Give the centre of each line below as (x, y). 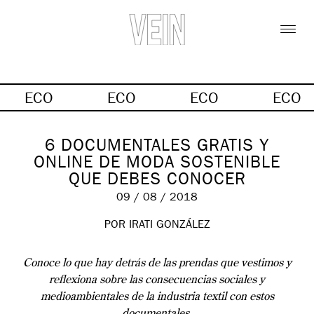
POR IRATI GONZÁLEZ (157, 225)
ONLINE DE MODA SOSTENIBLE (157, 164)
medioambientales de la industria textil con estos (157, 297)
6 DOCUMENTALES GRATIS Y (157, 148)
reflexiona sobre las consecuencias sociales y (157, 280)
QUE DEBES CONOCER (157, 181)
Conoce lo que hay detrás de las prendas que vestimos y (157, 263)
